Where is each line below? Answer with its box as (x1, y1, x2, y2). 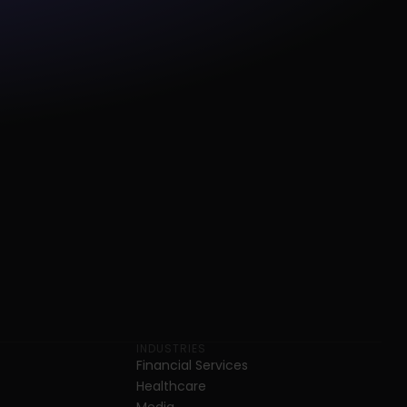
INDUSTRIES (136, 341, 206, 356)
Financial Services (136, 356, 248, 374)
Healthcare (136, 377, 206, 395)
